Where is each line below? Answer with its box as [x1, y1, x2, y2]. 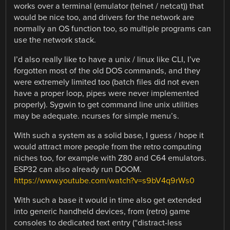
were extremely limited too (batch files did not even [14, 77, 200, 88]
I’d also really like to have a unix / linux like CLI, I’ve [14, 54, 201, 65]
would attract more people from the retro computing [14, 142, 202, 152]
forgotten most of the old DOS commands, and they [14, 66, 201, 76]
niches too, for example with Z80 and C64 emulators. [14, 153, 207, 164]
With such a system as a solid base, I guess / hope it [14, 130, 204, 141]
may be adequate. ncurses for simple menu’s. [14, 111, 180, 122]
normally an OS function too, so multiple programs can [14, 23, 212, 34]
